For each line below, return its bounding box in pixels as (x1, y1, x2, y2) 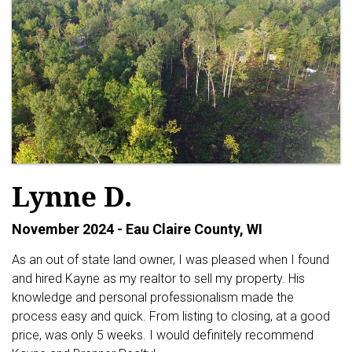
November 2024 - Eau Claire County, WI (12, 220, 262, 237)
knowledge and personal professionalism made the (12, 289, 294, 305)
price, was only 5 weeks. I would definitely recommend (12, 327, 313, 343)
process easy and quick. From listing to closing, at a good (12, 308, 330, 324)
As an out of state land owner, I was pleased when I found (12, 251, 329, 267)
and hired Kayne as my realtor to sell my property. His (12, 270, 305, 286)
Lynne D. (12, 177, 132, 214)
